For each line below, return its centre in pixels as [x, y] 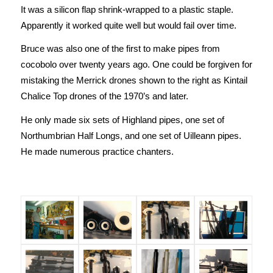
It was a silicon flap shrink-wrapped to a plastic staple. [127, 9]
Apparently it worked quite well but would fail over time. [128, 25]
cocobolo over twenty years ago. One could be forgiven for [136, 65]
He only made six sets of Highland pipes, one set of [122, 120]
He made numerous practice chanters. [97, 151]
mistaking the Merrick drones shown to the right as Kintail [134, 80]
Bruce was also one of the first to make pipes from [120, 49]
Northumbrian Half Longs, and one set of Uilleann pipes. [131, 136]
